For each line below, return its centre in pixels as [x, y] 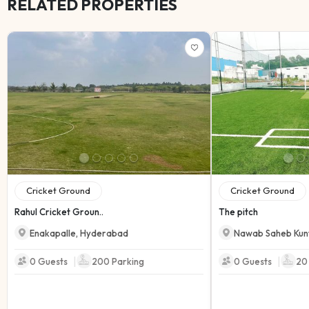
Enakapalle [53, 233]
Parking [127, 261]
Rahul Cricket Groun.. [59, 211]
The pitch [238, 211]
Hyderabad [104, 233]
